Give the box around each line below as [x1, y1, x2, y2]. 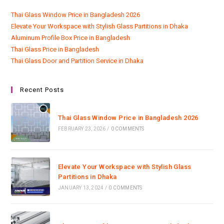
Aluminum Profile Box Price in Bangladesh [11, 34, 130, 42]
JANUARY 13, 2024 [57, 185, 104, 191]
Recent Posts [20, 86, 64, 94]
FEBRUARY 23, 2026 [57, 125, 106, 131]
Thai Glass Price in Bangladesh [11, 45, 99, 53]
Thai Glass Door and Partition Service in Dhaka [11, 57, 144, 65]
